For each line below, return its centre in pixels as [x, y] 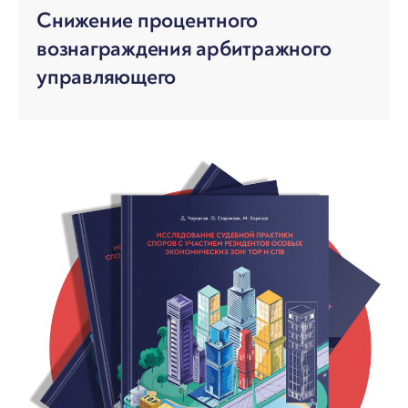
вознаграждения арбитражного [184, 49]
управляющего [107, 77]
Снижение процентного [148, 21]
